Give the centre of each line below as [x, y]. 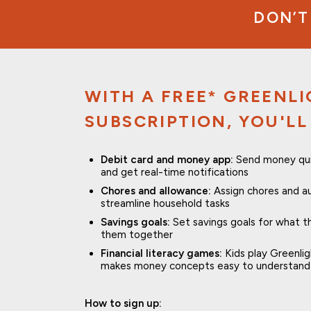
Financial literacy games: [161, 253]
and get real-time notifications [176, 172]
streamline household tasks [166, 203]
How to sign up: [123, 303]
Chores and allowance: [155, 191]
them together [138, 234]
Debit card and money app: [167, 159]
